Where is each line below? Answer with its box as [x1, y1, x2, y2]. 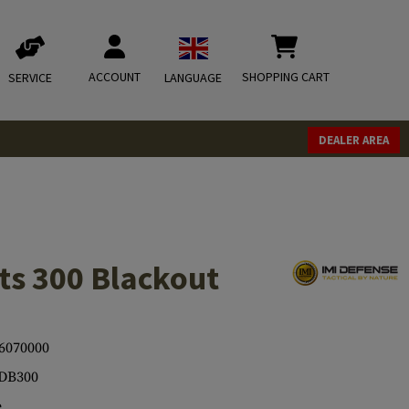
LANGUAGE [164, 69, 222, 86]
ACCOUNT [89, 68, 141, 85]
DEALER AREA [319, 132, 389, 148]
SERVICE [8, 69, 52, 86]
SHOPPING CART [242, 68, 330, 85]
